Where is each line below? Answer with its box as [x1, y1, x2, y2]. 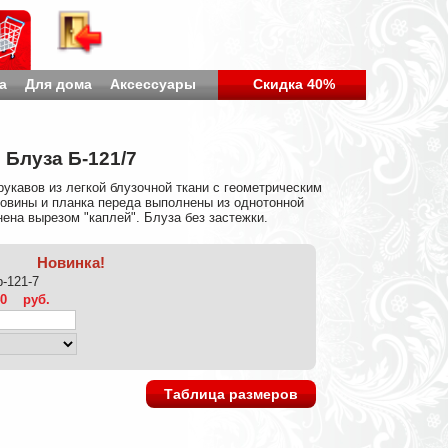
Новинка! [37, 254, 105, 271]
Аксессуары [109, 76, 196, 92]
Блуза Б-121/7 [5, 148, 137, 169]
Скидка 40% [253, 76, 335, 92]
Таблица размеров [164, 386, 298, 402]
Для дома [24, 76, 92, 92]
